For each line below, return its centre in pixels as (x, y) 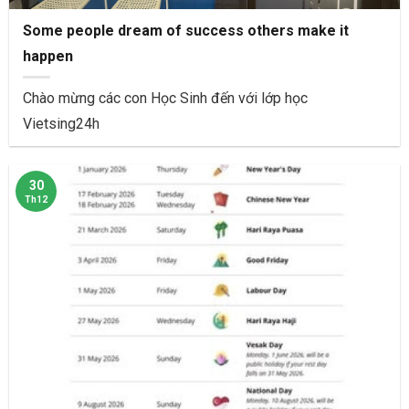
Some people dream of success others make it (186, 30)
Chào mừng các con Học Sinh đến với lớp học (165, 98)
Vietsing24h (61, 123)
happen (48, 56)
